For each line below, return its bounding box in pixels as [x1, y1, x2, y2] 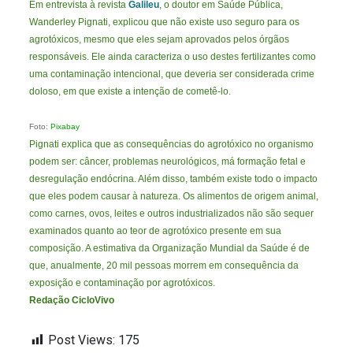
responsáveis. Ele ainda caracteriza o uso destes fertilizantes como [29, 51, 317, 63]
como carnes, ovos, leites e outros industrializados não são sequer [29, 208, 314, 220]
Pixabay [50, 122, 80, 132]
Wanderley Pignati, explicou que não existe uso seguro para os [29, 17, 300, 28]
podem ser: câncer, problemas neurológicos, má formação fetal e [29, 156, 307, 168]
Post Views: [48, 333, 116, 348]
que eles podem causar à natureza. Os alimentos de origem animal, [29, 191, 319, 203]
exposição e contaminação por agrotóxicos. [29, 277, 218, 289]
